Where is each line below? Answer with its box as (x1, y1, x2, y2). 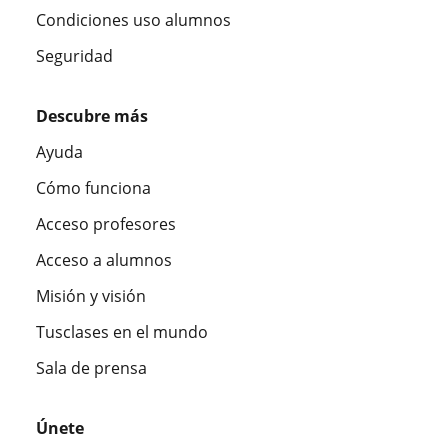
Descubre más (36, 104, 148, 127)
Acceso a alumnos (36, 248, 172, 271)
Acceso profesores (36, 212, 176, 235)
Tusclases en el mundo (36, 320, 208, 343)
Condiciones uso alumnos (36, 8, 231, 31)
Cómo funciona (36, 176, 151, 199)
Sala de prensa (36, 356, 147, 379)
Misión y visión (36, 284, 146, 307)
